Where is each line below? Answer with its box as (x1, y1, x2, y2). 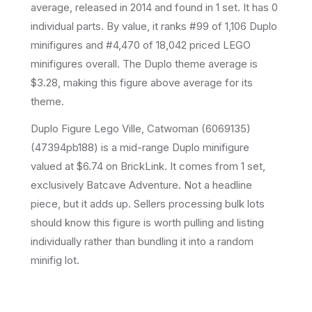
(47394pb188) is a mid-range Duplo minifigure (31, 140, 249, 154)
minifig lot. (31, 253, 79, 267)
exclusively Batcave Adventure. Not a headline (31, 178, 252, 192)
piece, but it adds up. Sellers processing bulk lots (31, 196, 265, 210)
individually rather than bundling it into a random (31, 234, 253, 248)
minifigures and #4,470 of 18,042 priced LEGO (31, 38, 251, 52)
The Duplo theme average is (120, 56, 258, 70)
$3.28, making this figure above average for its (31, 75, 253, 89)
